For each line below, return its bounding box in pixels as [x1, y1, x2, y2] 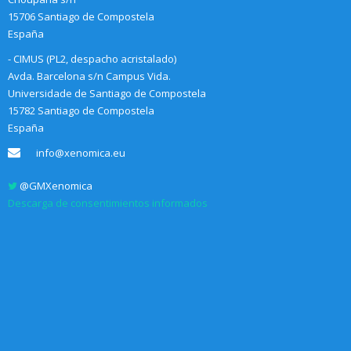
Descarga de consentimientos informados [7, 196, 208, 211]
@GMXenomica [16, 179, 92, 194]
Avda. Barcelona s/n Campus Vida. [7, 69, 171, 84]
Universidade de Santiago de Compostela [7, 86, 206, 101]
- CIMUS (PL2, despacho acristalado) [7, 52, 176, 67]
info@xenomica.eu [35, 146, 125, 161]
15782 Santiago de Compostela [7, 103, 154, 118]
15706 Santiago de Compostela [7, 9, 154, 24]
